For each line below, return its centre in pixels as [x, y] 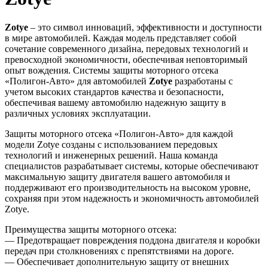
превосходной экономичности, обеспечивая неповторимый [126, 60]
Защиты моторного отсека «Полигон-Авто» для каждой [119, 134]
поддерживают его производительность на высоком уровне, [128, 188]
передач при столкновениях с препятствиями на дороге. [119, 251]
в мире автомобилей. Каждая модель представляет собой [121, 38]
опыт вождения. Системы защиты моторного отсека [112, 71]
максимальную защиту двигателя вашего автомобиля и [118, 177]
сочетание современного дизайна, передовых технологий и [127, 49]
